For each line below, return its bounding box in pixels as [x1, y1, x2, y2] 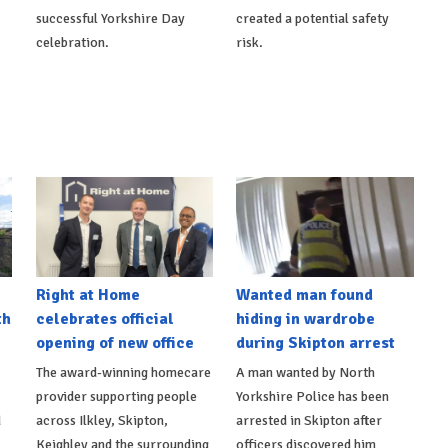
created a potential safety [236, 10, 390, 28]
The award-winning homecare [35, 364, 211, 382]
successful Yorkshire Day [35, 10, 185, 28]
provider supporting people [35, 388, 197, 406]
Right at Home [35, 285, 140, 306]
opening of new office [35, 333, 194, 354]
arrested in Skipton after [236, 412, 383, 430]
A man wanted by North [236, 364, 376, 382]
